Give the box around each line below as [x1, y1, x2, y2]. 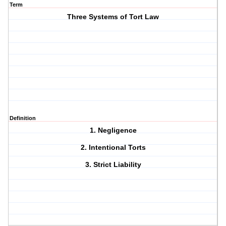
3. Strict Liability [85, 160, 141, 169]
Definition [10, 115, 36, 122]
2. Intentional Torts [80, 143, 146, 152]
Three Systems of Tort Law [67, 13, 159, 21]
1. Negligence [89, 126, 137, 135]
